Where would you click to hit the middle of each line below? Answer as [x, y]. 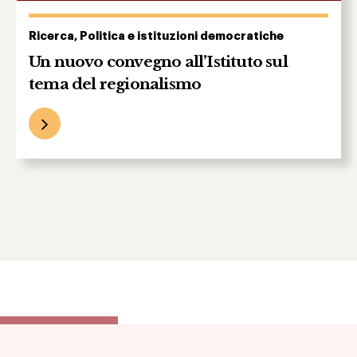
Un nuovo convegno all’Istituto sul [158, 62]
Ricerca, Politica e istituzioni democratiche [156, 37]
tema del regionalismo [115, 84]
